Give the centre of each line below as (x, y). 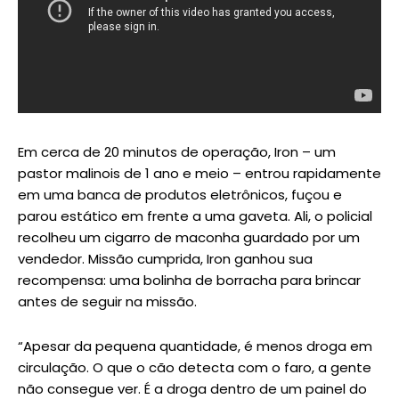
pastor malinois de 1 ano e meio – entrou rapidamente (199, 174)
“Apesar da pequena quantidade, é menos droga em (195, 346)
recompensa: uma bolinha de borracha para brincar (189, 281)
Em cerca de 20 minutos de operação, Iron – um (177, 152)
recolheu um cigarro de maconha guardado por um (189, 238)
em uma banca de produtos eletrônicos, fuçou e (180, 195)
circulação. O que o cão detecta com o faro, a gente (195, 368)
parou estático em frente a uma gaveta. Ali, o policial (195, 216)
